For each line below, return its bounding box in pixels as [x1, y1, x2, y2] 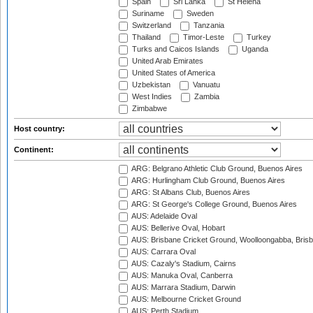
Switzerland [130, 21, 171, 30]
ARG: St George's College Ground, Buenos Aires [130, 200, 297, 209]
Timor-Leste [181, 33, 224, 42]
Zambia [192, 92, 219, 101]
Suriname [130, 9, 164, 18]
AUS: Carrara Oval [130, 247, 196, 256]
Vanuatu [191, 80, 220, 89]
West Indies [130, 92, 172, 101]
